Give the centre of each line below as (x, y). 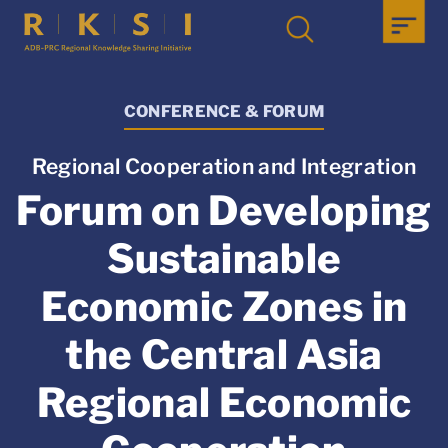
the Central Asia (224, 355)
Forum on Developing (224, 211)
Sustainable (224, 259)
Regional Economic (224, 403)
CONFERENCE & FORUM (224, 111)
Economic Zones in (224, 307)
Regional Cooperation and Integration (224, 167)
